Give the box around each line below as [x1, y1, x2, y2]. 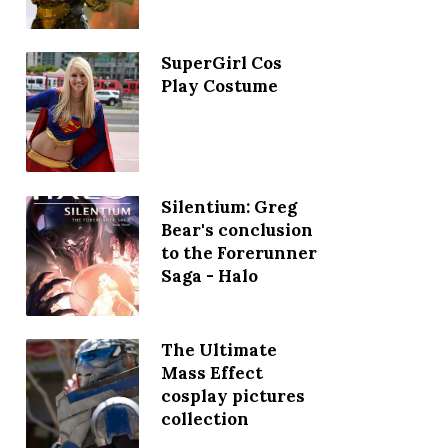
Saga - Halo [160, 264, 258, 287]
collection [160, 408, 249, 431]
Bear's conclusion [160, 218, 313, 241]
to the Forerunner [160, 241, 317, 264]
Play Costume [160, 75, 278, 98]
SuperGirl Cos [160, 52, 282, 75]
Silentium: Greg [160, 195, 297, 218]
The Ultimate [160, 339, 277, 362]
